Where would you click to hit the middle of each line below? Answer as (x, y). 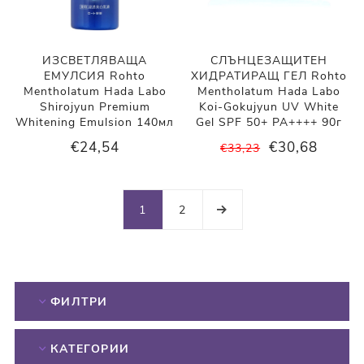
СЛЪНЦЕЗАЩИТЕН (269, 60)
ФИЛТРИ (79, 301)
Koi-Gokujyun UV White (269, 106)
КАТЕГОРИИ (90, 349)
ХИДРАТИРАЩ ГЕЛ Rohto (269, 76)
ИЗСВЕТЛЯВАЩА (95, 60)
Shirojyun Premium (95, 106)
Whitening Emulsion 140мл (95, 122)
